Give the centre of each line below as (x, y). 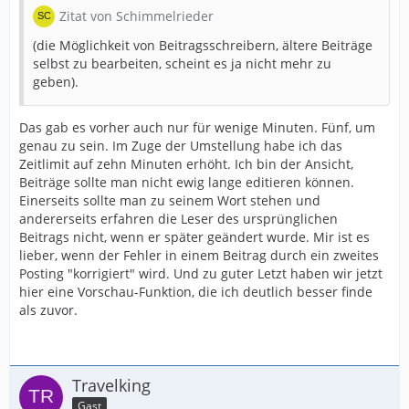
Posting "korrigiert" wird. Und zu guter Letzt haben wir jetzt (201, 273)
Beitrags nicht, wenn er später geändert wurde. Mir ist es (194, 236)
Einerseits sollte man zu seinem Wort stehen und (170, 200)
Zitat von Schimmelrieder (136, 16)
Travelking (111, 385)
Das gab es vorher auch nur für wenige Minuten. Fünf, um (197, 127)
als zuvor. (48, 309)
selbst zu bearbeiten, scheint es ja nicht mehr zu (182, 63)
